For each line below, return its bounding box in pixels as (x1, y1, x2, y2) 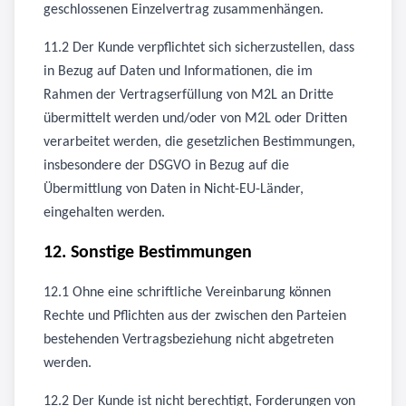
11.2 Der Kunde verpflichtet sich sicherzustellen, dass (43, 41, 354, 55)
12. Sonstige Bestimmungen (43, 244, 252, 262)
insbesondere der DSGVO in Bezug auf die (43, 159, 289, 173)
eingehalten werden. (43, 206, 165, 220)
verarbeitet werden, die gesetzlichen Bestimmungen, (43, 135, 355, 150)
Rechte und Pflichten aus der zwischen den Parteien (43, 309, 346, 324)
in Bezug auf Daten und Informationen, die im (43, 64, 313, 79)
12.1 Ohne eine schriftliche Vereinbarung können (43, 285, 331, 300)
